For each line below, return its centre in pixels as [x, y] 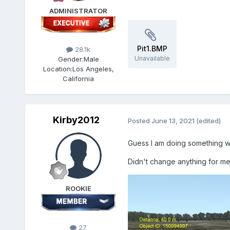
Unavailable [152, 59]
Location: [57, 69]
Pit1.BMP [152, 49]
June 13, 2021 [173, 121]
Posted [139, 121]
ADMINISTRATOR [79, 11]
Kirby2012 [76, 120]
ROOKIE [78, 189]
